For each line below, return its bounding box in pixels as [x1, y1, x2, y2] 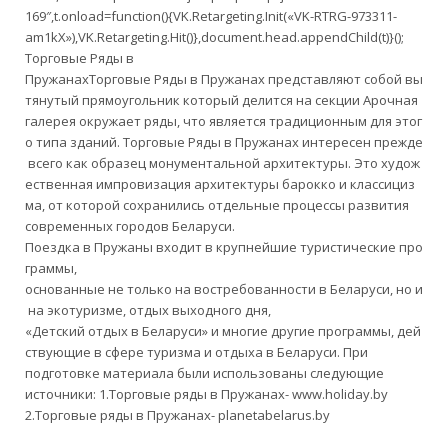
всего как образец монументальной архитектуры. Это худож [25, 153, 420, 172]
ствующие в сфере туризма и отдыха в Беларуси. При [25, 342, 368, 361]
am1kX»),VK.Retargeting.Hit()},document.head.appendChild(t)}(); [25, 27, 404, 46]
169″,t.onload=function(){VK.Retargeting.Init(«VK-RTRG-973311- [25, 6, 397, 25]
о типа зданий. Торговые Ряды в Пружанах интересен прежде [25, 132, 423, 151]
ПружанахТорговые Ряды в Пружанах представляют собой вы [25, 69, 423, 88]
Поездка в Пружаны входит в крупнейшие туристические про [25, 237, 423, 256]
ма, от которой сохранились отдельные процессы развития [25, 195, 409, 214]
